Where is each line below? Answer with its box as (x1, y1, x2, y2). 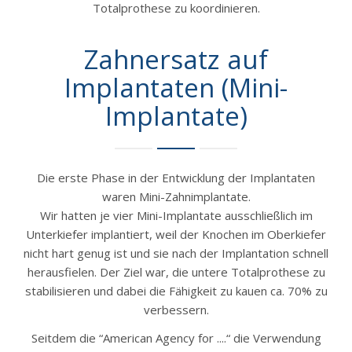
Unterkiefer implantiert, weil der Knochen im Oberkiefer (26, 225, 326, 242)
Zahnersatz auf (84, 41, 268, 77)
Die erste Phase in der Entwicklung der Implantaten (37, 169, 315, 185)
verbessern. (143, 301, 209, 317)
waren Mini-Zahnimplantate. (101, 188, 251, 204)
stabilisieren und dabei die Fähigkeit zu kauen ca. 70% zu (24, 282, 328, 299)
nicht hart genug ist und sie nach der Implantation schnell (24, 244, 328, 261)
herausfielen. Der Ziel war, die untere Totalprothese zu (27, 263, 325, 280)
